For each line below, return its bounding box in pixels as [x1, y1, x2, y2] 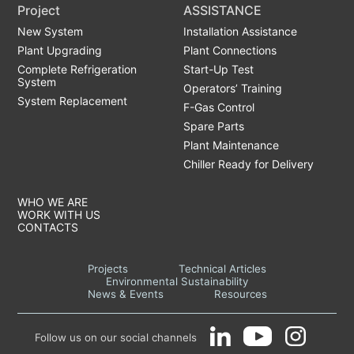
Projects [88, 262, 128, 275]
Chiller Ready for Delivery [183, 156, 314, 171]
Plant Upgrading [17, 43, 103, 57]
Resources [213, 287, 267, 300]
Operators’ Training [183, 81, 283, 95]
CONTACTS [17, 220, 79, 234]
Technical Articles [179, 262, 266, 275]
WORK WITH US [17, 207, 101, 221]
